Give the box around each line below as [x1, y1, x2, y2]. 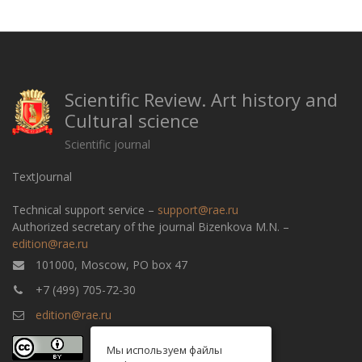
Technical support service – [12, 202, 158, 217]
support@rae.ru [158, 202, 238, 217]
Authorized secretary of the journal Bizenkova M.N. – [12, 219, 289, 234]
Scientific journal [65, 137, 150, 152]
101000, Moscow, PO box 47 [32, 257, 187, 272]
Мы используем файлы [107, 343, 222, 357]
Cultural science [65, 108, 199, 133]
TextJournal [12, 169, 72, 184]
